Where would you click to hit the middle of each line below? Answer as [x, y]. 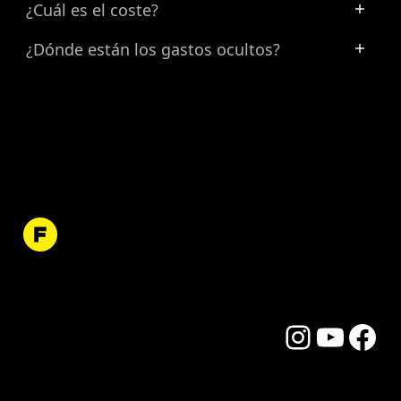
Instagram [319, 336]
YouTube [342, 336]
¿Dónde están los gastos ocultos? [153, 50]
